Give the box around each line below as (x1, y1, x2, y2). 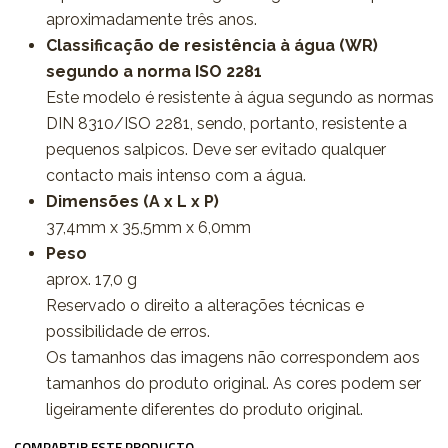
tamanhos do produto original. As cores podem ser (45, 374, 421, 393)
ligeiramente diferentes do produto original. (45, 400, 363, 419)
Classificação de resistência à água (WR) (45, 36, 378, 55)
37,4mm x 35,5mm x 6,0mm (45, 218, 251, 237)
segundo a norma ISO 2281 (45, 62, 262, 81)
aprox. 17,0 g (45, 270, 137, 289)
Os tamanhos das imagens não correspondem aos (45, 348, 420, 367)
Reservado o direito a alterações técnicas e (45, 296, 364, 315)
